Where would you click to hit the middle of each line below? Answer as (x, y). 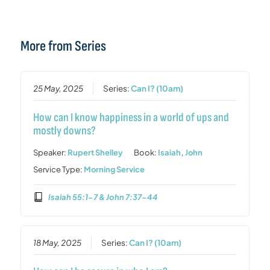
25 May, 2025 (58, 89)
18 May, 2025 (58, 242)
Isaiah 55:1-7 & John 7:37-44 (103, 197)
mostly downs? (65, 131)
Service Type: (59, 170)
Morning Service (115, 170)
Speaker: (51, 153)
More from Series (63, 46)
